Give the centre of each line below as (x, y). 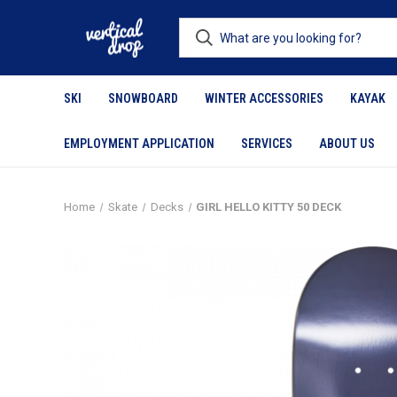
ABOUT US (347, 144)
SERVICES (267, 144)
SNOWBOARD (143, 98)
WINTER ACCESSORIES (264, 98)
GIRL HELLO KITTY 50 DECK (269, 207)
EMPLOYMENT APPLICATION (139, 144)
